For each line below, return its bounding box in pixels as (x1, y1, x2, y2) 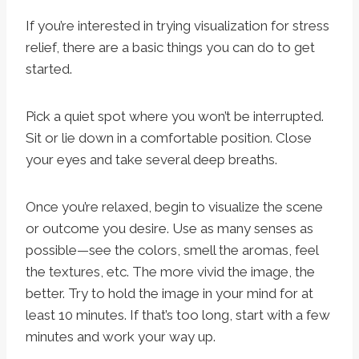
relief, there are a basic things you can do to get (26, 39, 315, 56)
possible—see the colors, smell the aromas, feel (26, 242, 318, 259)
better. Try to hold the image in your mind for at (26, 285, 313, 302)
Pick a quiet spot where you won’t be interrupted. (26, 108, 324, 125)
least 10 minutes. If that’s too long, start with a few (26, 307, 330, 324)
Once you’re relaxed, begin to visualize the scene (26, 199, 323, 216)
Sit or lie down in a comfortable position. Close (26, 130, 312, 147)
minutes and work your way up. (26, 329, 216, 345)
